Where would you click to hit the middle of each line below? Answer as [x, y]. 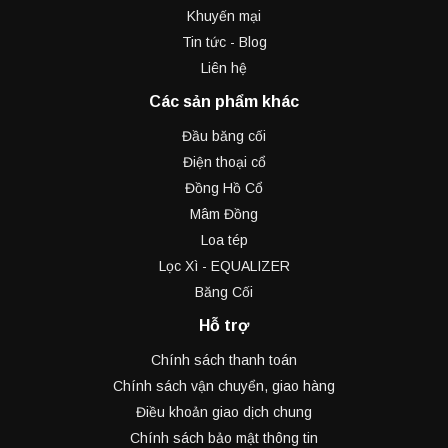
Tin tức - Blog [224, 41]
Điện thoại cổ [224, 161]
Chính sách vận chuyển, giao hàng [224, 385]
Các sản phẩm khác [224, 101]
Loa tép [224, 239]
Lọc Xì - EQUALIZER [224, 265]
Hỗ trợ [224, 325]
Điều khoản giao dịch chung [224, 411]
